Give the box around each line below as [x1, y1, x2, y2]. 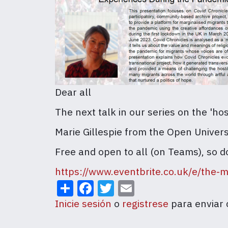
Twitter [114, 175, 165, 197]
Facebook [94, 175, 164, 197]
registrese [122, 196, 168, 210]
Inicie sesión [55, 196, 111, 210]
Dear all [55, 85, 91, 98]
